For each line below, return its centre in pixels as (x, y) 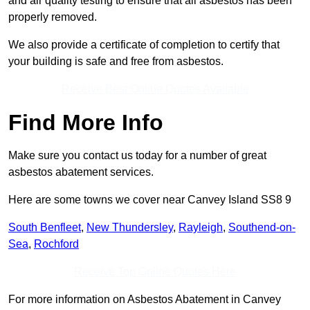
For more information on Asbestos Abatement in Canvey (145, 300)
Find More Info (86, 123)
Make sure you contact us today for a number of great (137, 156)
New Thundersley (130, 228)
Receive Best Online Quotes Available (155, 89)
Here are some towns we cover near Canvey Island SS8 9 (150, 200)
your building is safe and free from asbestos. (116, 62)
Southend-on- (262, 228)
